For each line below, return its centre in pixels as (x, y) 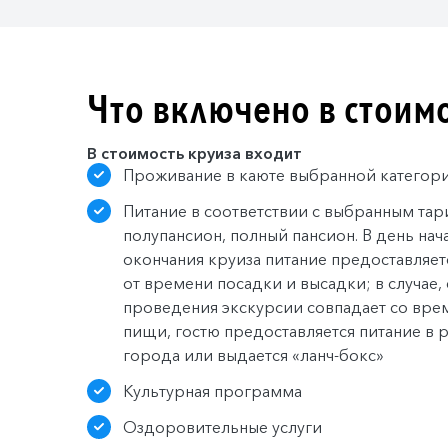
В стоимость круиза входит (194, 152)
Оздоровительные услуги (222, 426)
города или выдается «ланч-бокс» (253, 354)
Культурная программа (212, 390)
